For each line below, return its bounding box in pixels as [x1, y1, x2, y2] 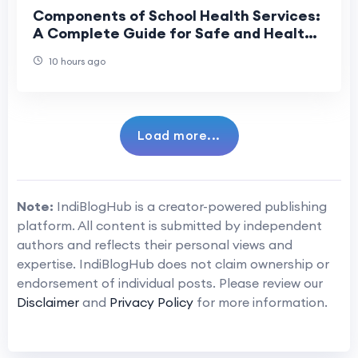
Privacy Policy [109, 293, 193, 310]
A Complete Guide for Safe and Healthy [33, 23, 321, 42]
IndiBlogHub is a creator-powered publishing [54, 197, 327, 214]
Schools [33, 41, 89, 60]
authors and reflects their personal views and [17, 236, 292, 253]
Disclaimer [17, 293, 79, 310]
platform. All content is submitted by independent [17, 217, 322, 233]
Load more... [137, 126, 221, 143]
